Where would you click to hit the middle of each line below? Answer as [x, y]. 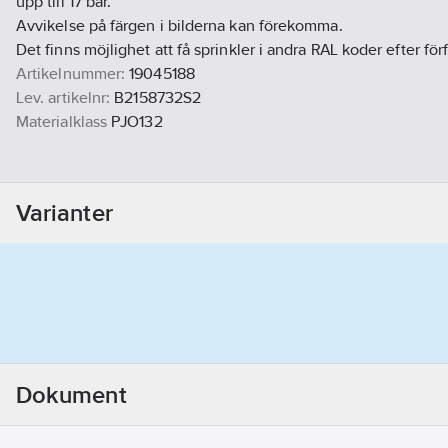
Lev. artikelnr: [63, 98]
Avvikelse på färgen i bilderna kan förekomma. [179, 26]
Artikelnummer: [71, 74]
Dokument [71, 394]
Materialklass [62, 122]
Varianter [64, 213]
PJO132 [137, 122]
